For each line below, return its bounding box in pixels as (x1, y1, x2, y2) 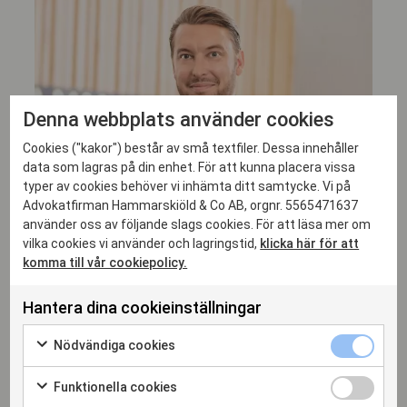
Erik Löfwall (35, 306, 113, 325)
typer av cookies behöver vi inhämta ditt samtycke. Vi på (23, 178, 352, 194)
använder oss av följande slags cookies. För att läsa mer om (23, 216, 372, 232)
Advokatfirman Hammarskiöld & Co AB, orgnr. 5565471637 (23, 197, 359, 213)
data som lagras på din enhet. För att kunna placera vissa (23, 159, 356, 174)
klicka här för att (260, 235, 360, 251)
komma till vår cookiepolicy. (23, 254, 188, 270)
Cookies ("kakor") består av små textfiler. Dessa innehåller (23, 140, 360, 155)
